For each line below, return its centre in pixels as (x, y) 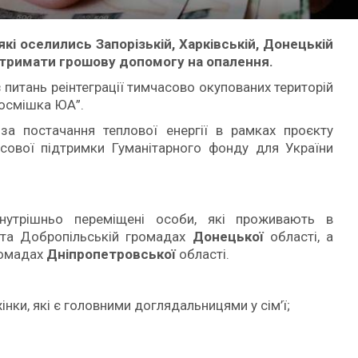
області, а (302, 236)
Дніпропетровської (113, 254)
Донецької (231, 236)
